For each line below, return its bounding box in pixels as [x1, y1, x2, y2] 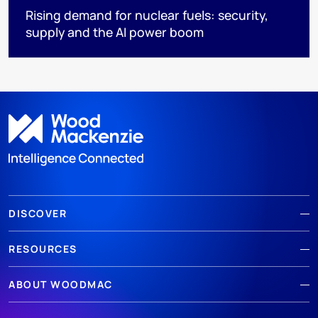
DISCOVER [9, 207, 67, 221]
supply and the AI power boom [26, 23, 204, 40]
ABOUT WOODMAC [9, 278, 113, 292]
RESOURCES [9, 242, 77, 256]
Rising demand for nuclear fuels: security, [26, 6, 268, 23]
